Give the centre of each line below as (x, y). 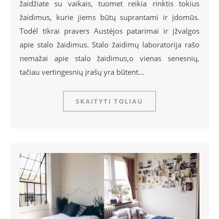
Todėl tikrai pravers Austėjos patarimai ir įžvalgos (109, 31)
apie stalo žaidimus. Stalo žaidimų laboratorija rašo (109, 45)
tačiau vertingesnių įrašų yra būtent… (82, 72)
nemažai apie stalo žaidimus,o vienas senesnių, (109, 58)
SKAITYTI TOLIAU (109, 101)
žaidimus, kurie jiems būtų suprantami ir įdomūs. (109, 17)
